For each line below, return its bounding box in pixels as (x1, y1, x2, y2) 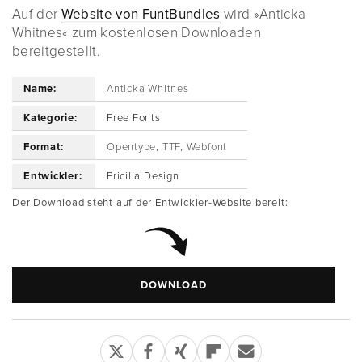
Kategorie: (23, 111, 78, 124)
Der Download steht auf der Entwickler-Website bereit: (12, 196, 288, 209)
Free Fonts (107, 111, 161, 124)
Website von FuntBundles (61, 5, 221, 23)
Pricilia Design (107, 169, 179, 183)
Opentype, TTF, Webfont (107, 140, 228, 154)
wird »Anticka (220, 5, 306, 23)
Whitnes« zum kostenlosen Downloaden (12, 23, 261, 41)
